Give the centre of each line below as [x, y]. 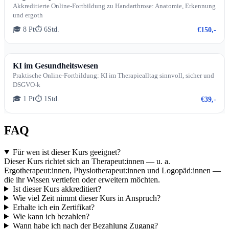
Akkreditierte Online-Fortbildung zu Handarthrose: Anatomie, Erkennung [114, 6]
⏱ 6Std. [47, 29]
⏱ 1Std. [47, 99]
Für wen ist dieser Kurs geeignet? [66, 152]
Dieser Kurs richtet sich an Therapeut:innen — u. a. [87, 161]
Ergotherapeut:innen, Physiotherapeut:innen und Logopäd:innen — [112, 170]
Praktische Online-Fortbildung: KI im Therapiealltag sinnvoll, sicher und [113, 75]
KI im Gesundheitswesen [55, 65]
